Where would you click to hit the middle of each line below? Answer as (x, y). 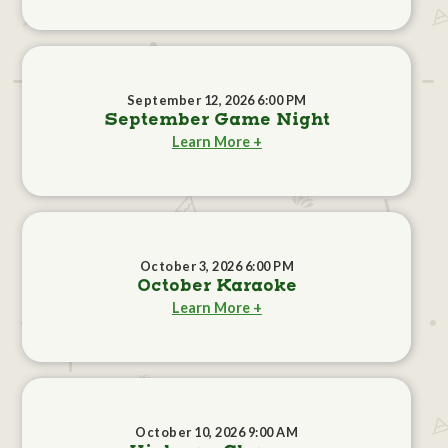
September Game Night (216, 120)
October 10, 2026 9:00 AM (217, 432)
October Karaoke (216, 286)
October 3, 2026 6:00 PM (217, 266)
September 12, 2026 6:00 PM (216, 100)
